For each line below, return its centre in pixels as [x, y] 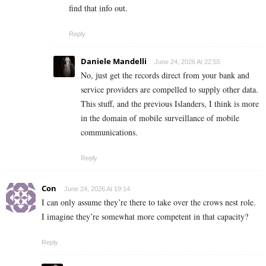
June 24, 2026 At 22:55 [187, 61]
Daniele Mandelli [114, 61]
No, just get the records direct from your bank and [165, 75]
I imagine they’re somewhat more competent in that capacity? [145, 216]
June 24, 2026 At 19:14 [97, 189]
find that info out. [98, 8]
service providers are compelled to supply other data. [170, 89]
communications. [109, 132]
